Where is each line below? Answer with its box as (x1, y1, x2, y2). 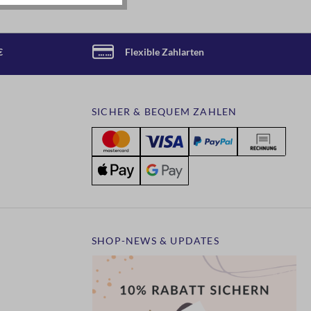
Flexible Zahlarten (125, 45, 204, 58)
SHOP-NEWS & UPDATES (92, 235, 219, 246)
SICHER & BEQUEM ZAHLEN (92, 106, 237, 117)
